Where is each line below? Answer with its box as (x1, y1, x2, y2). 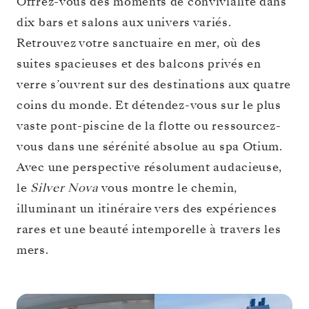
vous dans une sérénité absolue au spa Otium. (17, 139, 283, 155)
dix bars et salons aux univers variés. (17, 14, 232, 31)
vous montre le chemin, (98, 180, 237, 197)
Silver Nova (30, 180, 99, 197)
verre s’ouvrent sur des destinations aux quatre (17, 77, 291, 93)
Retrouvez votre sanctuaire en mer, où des (17, 35, 261, 52)
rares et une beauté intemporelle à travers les (17, 221, 281, 238)
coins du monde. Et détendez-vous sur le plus (17, 97, 281, 114)
